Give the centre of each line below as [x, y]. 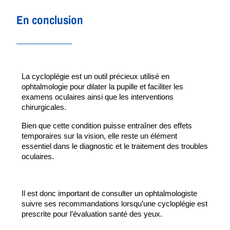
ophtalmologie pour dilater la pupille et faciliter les [102, 87]
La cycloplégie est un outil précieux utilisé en [95, 76]
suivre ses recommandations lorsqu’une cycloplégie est [114, 204]
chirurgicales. [45, 107]
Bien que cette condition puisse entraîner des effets [107, 126]
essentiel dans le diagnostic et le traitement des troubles [115, 146]
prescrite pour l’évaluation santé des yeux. [92, 214]
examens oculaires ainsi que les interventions [98, 97]
